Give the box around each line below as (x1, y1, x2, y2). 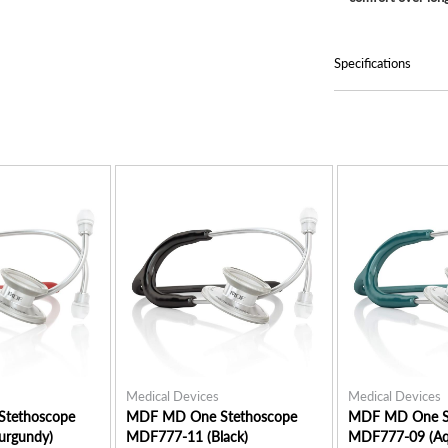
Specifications (334, 55, 411, 71)
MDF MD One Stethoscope (126, 408, 297, 425)
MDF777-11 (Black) (126, 428, 248, 445)
